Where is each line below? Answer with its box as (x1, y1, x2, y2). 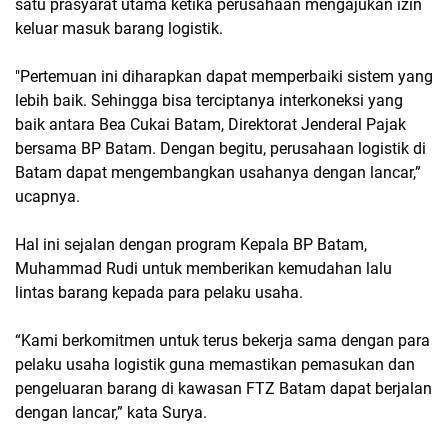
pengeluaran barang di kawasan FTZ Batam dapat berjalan (15, 379, 432, 399)
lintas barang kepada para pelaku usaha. (15, 283, 303, 303)
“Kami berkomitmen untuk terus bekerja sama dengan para (15, 331, 430, 351)
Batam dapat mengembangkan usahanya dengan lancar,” (15, 163, 421, 183)
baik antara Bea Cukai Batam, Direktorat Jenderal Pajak (15, 115, 406, 135)
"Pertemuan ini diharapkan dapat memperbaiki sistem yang (15, 67, 433, 87)
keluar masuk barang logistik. (15, 19, 223, 39)
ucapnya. (15, 187, 80, 207)
